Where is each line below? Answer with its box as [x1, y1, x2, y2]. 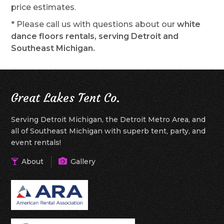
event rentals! [11, 138, 61, 147]
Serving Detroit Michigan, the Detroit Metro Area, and [11, 115, 206, 124]
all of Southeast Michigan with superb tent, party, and [11, 126, 206, 135]
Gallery [68, 157, 96, 166]
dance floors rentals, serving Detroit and [11, 31, 179, 41]
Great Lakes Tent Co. [11, 90, 120, 105]
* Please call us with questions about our [11, 19, 177, 29]
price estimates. [11, 2, 76, 12]
